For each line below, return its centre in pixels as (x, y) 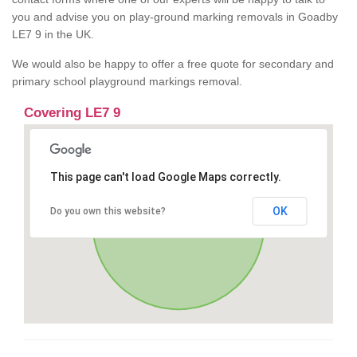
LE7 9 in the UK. (53, 35)
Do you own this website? (108, 212)
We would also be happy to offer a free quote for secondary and (173, 64)
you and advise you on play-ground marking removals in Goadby (175, 17)
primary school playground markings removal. (127, 82)
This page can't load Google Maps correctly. (165, 177)
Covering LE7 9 (72, 113)
